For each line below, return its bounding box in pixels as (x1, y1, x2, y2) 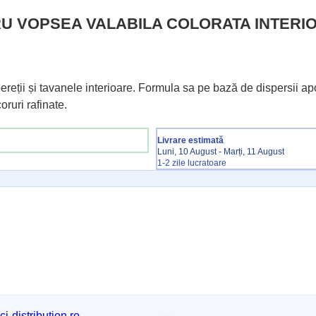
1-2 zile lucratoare (157, 158, 227, 168)
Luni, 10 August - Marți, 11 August (157, 147, 285, 157)
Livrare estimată (157, 135, 224, 145)
